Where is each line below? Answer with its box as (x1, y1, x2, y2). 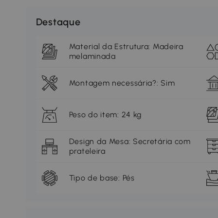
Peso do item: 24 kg (69, 110, 142, 120)
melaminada (69, 52, 116, 61)
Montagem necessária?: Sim (69, 78, 175, 88)
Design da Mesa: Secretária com (69, 137, 191, 146)
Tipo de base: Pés (69, 173, 135, 183)
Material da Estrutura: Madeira (69, 42, 183, 52)
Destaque (36, 16, 81, 28)
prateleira (69, 146, 106, 156)
